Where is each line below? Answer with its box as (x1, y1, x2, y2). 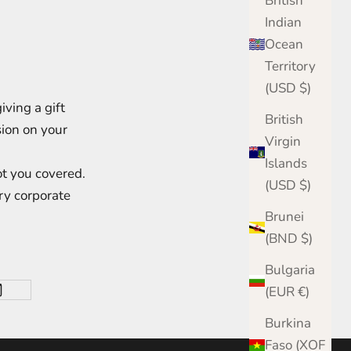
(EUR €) (298, 282, 309, 301)
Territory (265, 56, 316, 75)
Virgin (265, 132, 301, 150)
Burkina (265, 313, 311, 332)
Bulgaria (265, 260, 315, 279)
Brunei (265, 207, 304, 226)
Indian (265, 13, 302, 31)
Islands (265, 154, 307, 172)
